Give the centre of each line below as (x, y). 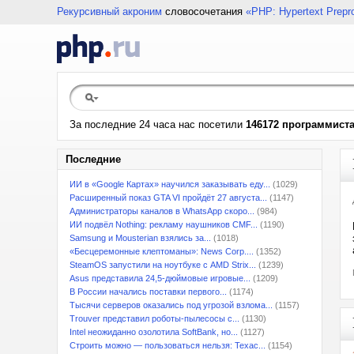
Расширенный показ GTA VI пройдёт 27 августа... (168, 198)
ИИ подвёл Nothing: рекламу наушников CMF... (164, 224)
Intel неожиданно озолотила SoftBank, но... (154, 332)
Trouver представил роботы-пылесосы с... (154, 318)
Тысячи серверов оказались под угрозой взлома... (171, 305)
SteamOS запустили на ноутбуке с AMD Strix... (163, 265)
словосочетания (204, 11)
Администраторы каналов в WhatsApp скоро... (162, 211)
